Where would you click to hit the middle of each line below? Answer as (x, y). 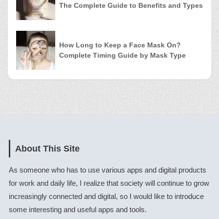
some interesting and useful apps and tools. (77, 209)
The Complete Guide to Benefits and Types (131, 6)
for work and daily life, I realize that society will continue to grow (109, 183)
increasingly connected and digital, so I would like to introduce (106, 196)
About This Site (47, 149)
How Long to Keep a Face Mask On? (120, 45)
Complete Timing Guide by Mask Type (122, 55)
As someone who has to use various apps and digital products (107, 170)
